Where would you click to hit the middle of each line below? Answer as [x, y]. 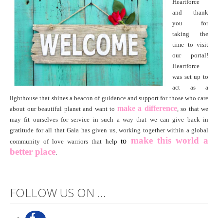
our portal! [190, 55]
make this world [167, 140]
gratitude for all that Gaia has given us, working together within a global [109, 130]
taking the [190, 34]
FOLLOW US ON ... [58, 192]
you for [190, 23]
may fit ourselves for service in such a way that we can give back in [109, 119]
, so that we [192, 109]
